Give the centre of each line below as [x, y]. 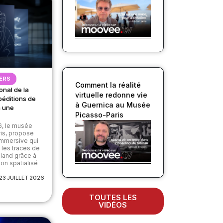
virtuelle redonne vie [111, 95]
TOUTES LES [113, 198]
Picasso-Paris [99, 114]
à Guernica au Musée [112, 105]
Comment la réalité [108, 85]
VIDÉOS [113, 205]
